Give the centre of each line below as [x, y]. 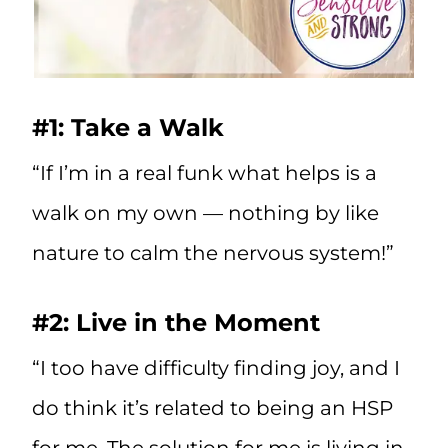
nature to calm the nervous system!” [213, 253]
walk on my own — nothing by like [205, 213]
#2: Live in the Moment [176, 323]
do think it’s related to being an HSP [212, 408]
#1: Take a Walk [128, 128]
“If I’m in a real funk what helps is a [204, 173]
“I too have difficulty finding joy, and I [216, 368]
